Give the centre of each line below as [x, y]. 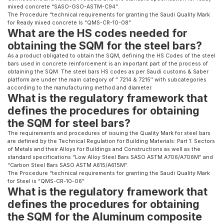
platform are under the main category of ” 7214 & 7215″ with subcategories [107, 79]
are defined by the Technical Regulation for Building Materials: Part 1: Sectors [111, 141]
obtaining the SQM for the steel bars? [105, 45]
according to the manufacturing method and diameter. [80, 87]
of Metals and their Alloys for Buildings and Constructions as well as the [104, 149]
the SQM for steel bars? [69, 123]
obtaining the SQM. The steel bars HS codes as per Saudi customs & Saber [108, 71]
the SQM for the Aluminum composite [105, 216]
